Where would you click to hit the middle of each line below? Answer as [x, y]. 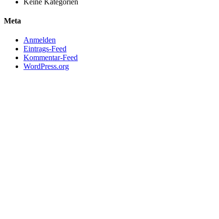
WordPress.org [46, 66]
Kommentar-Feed [51, 58]
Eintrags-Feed [45, 49]
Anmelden [40, 40]
